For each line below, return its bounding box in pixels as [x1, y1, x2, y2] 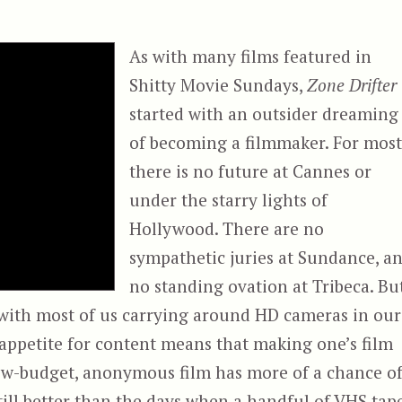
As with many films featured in [129, 45, 372, 67]
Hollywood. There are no [129, 217, 325, 240]
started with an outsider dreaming [129, 102, 399, 125]
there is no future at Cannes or [129, 160, 372, 182]
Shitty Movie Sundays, [129, 74, 308, 96]
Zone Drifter [307, 74, 398, 96]
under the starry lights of [129, 188, 328, 211]
